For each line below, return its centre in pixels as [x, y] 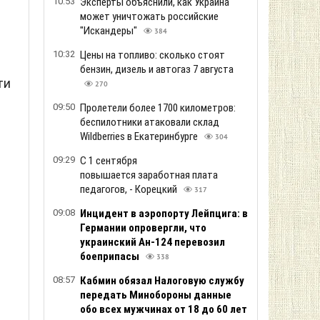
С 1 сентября [109, 161]
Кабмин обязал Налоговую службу [162, 281]
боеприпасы [111, 256]
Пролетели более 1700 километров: [158, 108]
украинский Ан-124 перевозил [152, 242]
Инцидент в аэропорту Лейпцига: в [164, 214]
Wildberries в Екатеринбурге [140, 136]
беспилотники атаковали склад [150, 122]
